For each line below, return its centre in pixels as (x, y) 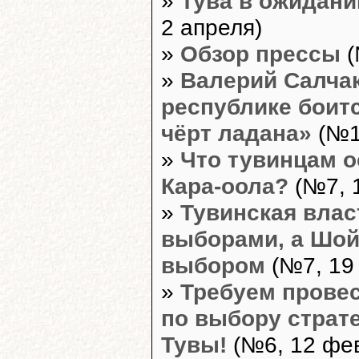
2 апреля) (212, 27)
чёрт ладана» (236, 133)
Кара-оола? (225, 186)
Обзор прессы (260, 53)
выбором (213, 265)
